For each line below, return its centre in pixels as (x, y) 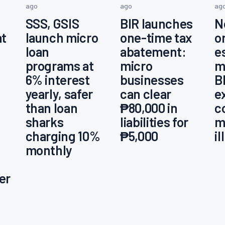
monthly (49, 150)
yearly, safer (59, 94)
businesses (152, 80)
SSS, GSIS (52, 24)
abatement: (153, 52)
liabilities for (154, 122)
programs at (60, 66)
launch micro (62, 38)
